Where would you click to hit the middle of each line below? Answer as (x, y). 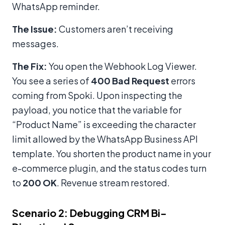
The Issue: (35, 29)
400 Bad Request (130, 80)
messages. (35, 43)
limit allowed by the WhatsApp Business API (105, 139)
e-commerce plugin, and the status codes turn (109, 168)
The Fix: (30, 66)
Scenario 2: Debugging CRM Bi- (89, 212)
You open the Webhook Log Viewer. (122, 66)
